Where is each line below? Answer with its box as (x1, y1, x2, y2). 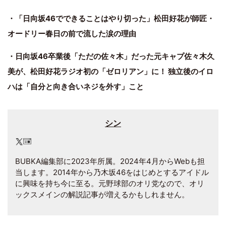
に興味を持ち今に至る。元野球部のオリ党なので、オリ (15, 178, 204, 188)
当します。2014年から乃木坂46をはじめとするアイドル (15, 167, 209, 177)
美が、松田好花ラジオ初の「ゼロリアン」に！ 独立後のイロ (8, 66, 213, 76)
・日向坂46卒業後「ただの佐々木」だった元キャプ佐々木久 (8, 51, 214, 61)
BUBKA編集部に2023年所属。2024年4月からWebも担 (15, 156, 205, 166)
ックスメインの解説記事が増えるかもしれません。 (15, 189, 189, 199)
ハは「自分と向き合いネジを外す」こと (8, 81, 144, 91)
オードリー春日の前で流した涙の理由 (8, 28, 136, 38)
